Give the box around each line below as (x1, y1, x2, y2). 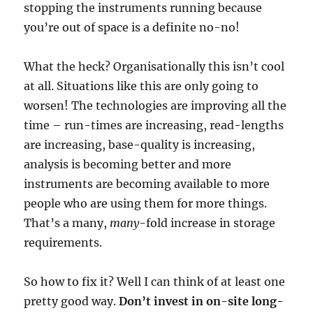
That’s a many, (24, 216, 110, 230)
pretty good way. (24, 294, 119, 308)
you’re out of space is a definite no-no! (24, 20, 240, 34)
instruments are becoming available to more (24, 177, 270, 191)
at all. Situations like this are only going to (24, 79, 259, 93)
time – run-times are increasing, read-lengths (24, 118, 284, 132)
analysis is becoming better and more (24, 157, 232, 171)
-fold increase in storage (139, 216, 276, 230)
